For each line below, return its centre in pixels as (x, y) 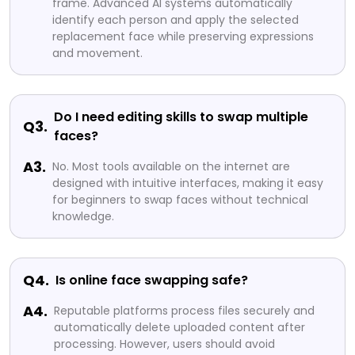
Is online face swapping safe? (152, 280)
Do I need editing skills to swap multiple (181, 116)
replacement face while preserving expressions (183, 36)
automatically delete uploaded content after (179, 327)
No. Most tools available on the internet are (171, 166)
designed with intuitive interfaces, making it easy (188, 183)
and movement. (97, 53)
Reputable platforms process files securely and (184, 310)
